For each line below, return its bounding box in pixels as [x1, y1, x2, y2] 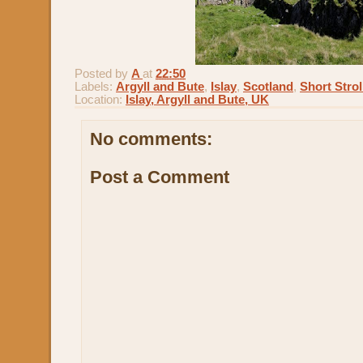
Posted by [75, 67, 131, 80]
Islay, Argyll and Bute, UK [126, 93, 269, 106]
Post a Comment [90, 166, 229, 187]
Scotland [243, 80, 293, 93]
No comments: [90, 129, 212, 149]
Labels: [75, 80, 116, 93]
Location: [75, 93, 126, 106]
